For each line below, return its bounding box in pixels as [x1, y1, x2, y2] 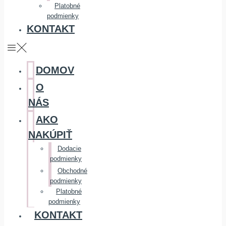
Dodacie [58, 145, 81, 152]
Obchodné [58, 167, 87, 175]
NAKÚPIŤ [28, 129, 72, 140]
